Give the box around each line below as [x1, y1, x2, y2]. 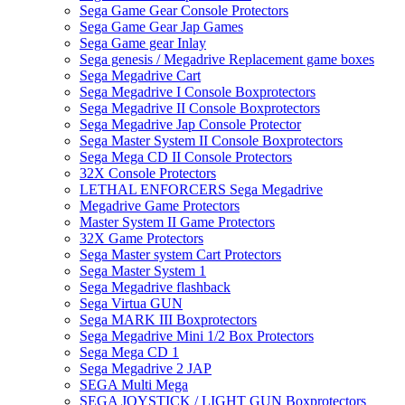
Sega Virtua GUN [80, 296, 183, 312]
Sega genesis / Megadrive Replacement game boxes [80, 52, 374, 68]
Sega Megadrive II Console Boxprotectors [80, 100, 320, 117]
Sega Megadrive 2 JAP [80, 361, 212, 377]
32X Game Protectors [80, 231, 203, 247]
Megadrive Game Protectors [80, 198, 240, 214]
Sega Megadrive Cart [80, 68, 201, 84]
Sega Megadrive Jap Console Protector [80, 117, 301, 133]
